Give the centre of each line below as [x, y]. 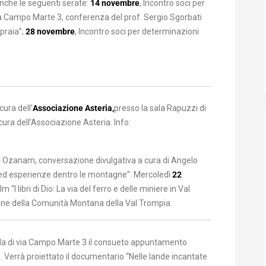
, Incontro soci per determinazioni [137, 31]
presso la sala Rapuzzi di [160, 108]
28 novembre [50, 31]
